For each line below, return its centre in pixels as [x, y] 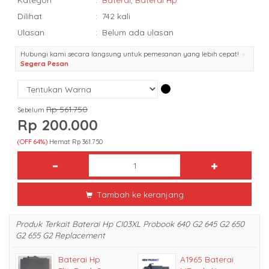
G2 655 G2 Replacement [60, 235]
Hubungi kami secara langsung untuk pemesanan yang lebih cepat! [131, 54]
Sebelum [32, 110]
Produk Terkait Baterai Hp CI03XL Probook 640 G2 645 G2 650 [130, 224]
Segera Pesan [44, 64]
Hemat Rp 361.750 [75, 142]
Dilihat [30, 16]
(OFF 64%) [32, 142]
